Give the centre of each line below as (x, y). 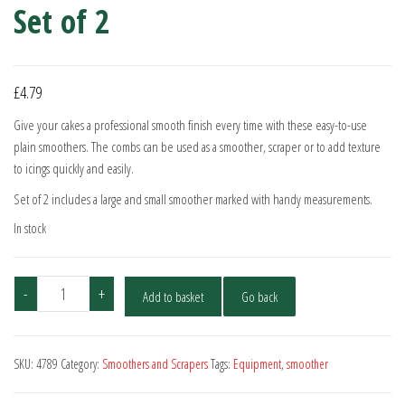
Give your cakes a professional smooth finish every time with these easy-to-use (190, 125)
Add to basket (173, 297)
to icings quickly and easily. (74, 169)
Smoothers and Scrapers (155, 364)
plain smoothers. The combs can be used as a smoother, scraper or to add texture (197, 147)
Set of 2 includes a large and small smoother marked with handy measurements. (193, 199)
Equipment (257, 364)
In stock (30, 229)
